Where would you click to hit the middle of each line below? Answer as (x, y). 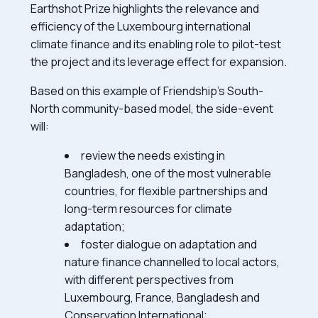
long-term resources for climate (149, 208)
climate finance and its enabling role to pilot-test (156, 44)
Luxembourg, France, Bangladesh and (163, 297)
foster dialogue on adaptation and (169, 244)
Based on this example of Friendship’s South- (147, 91)
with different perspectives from (149, 279)
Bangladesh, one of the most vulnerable (168, 173)
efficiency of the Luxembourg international (141, 26)
